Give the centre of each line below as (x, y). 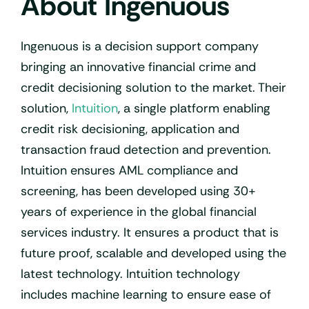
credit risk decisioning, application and (130, 129)
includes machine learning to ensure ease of (146, 294)
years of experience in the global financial (139, 211)
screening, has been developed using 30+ (138, 191)
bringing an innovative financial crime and (138, 67)
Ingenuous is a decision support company (140, 46)
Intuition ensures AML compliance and (129, 170)
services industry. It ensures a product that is (150, 232)
